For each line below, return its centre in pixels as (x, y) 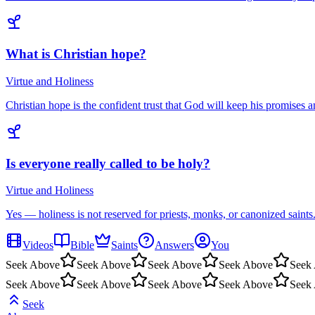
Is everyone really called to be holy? (108, 163)
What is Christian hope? (76, 54)
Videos (38, 245)
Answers (174, 245)
